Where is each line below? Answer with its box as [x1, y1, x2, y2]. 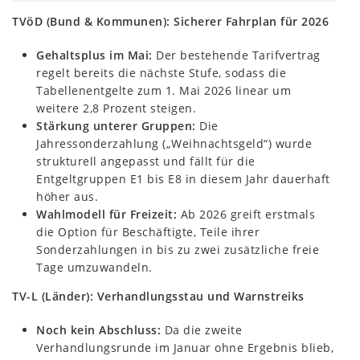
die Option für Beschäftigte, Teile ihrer [36, 223, 260, 239]
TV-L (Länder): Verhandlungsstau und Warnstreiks [12, 288, 305, 304]
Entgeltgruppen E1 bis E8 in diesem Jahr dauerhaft [36, 170, 330, 186]
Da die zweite [161, 321, 242, 337]
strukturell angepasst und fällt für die [36, 153, 256, 169]
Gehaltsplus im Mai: [36, 47, 153, 63]
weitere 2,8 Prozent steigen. [36, 100, 196, 116]
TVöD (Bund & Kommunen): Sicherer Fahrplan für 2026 [12, 13, 329, 29]
